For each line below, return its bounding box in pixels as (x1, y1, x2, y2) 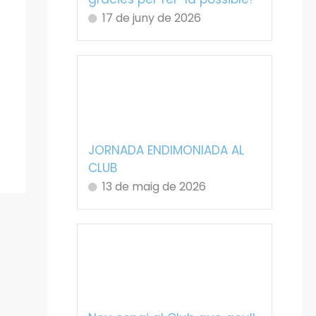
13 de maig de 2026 (102, 178, 206, 195)
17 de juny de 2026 (102, 10, 201, 27)
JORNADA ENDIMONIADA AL (87, 141, 244, 159)
